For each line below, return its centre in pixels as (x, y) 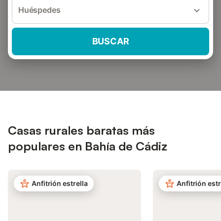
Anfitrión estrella (60, 183)
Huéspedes (39, 10)
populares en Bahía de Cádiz (88, 146)
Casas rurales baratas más (81, 130)
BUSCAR (110, 41)
